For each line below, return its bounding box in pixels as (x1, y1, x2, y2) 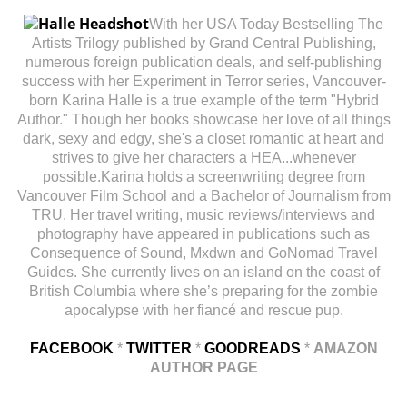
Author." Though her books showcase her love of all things (16, 111, 391, 127)
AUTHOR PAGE (149, 359, 258, 375)
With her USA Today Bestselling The (149, 15, 383, 32)
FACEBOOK (29, 340, 114, 356)
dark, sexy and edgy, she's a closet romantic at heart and (23, 130, 384, 146)
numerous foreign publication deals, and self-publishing (25, 54, 382, 70)
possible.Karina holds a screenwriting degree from (42, 168, 365, 184)
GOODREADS (203, 340, 301, 356)
